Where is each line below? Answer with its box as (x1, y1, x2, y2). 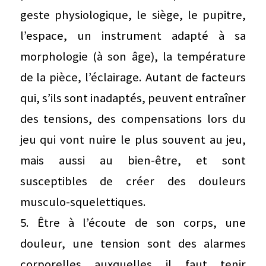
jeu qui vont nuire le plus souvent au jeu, (20, 131, 246, 147)
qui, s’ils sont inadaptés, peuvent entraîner (20, 90, 246, 106)
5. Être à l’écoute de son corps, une (20, 214, 246, 230)
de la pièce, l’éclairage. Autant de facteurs (20, 69, 246, 85)
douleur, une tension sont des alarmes (20, 235, 246, 251)
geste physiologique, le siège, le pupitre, (20, 7, 246, 23)
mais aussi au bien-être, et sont (20, 152, 246, 168)
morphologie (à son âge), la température (20, 48, 246, 64)
